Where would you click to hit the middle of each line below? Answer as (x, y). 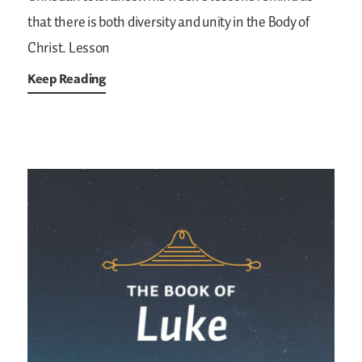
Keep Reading (67, 79)
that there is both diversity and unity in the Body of (168, 23)
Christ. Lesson (69, 49)
